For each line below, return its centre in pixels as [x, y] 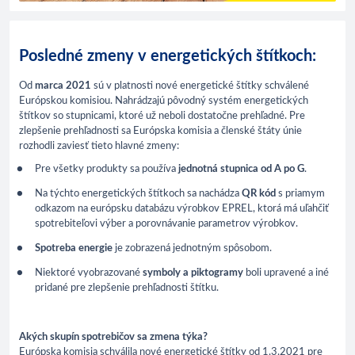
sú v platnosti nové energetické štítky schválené [200, 86]
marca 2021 [63, 86]
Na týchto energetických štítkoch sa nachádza [138, 193]
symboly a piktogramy [193, 273]
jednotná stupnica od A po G [241, 169]
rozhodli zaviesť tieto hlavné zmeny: [99, 146]
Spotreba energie [74, 248]
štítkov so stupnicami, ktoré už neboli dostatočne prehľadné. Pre [162, 116]
